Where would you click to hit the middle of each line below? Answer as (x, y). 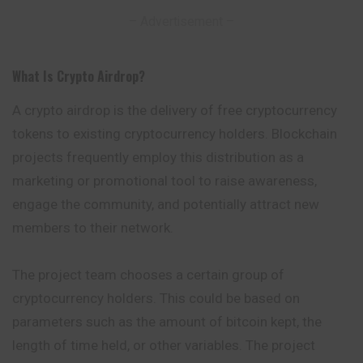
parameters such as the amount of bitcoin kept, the (167, 321)
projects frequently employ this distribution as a (158, 158)
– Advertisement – (181, 22)
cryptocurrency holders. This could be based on (156, 298)
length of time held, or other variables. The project (164, 345)
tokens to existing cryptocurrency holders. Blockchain (175, 134)
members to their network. (93, 228)
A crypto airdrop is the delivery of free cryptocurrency (175, 111)
